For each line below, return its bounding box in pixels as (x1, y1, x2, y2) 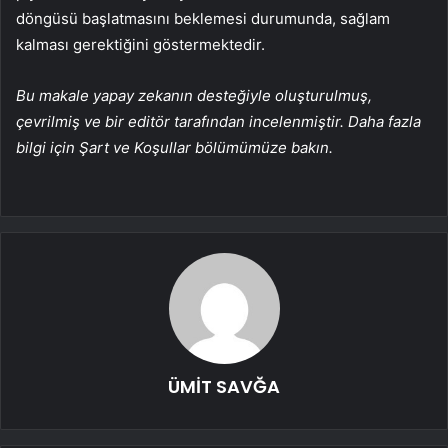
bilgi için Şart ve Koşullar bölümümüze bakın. (16, 138, 333, 158)
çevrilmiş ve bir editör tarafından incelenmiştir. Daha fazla (16, 112, 421, 132)
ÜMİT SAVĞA (168, 374, 280, 400)
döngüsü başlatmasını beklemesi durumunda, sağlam (16, 9, 390, 29)
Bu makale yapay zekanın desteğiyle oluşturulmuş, (16, 86, 372, 106)
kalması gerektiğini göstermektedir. (16, 35, 265, 55)
